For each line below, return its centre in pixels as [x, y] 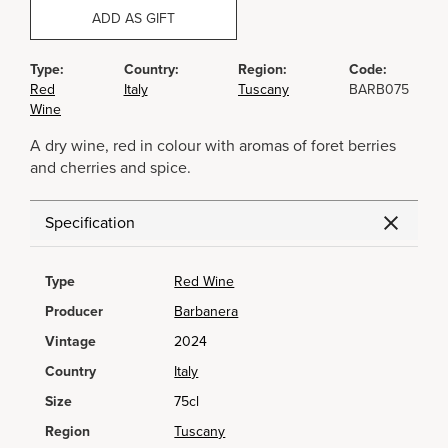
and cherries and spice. [110, 168]
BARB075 [378, 89]
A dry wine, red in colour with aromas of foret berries [213, 146]
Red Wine [204, 281]
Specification [90, 223]
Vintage [70, 341]
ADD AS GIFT [133, 18]
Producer [74, 311]
